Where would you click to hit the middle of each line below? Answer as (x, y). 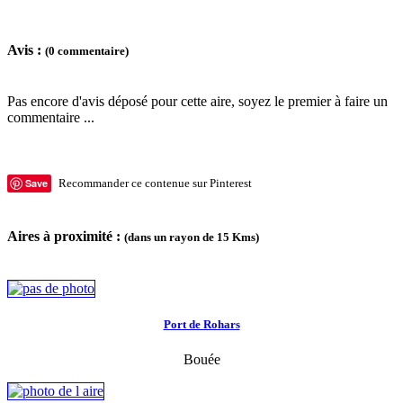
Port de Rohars (201, 325)
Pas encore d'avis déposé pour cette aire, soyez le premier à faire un (197, 102)
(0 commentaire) (87, 51)
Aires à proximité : (66, 236)
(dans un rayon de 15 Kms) (192, 237)
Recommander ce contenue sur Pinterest (155, 184)
